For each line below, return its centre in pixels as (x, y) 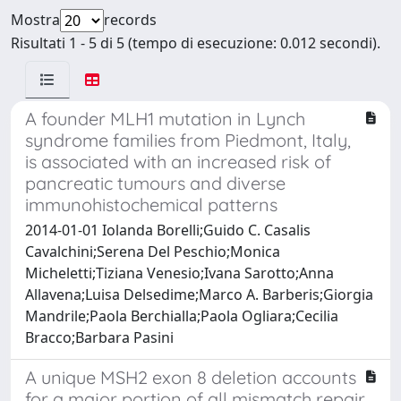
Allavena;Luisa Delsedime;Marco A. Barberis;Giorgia (199, 294)
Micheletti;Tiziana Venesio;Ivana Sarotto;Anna (179, 273)
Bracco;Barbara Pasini (99, 337)
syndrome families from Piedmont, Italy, (188, 140)
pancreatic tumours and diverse (155, 183)
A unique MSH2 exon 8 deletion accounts (191, 377)
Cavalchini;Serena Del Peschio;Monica (153, 251)
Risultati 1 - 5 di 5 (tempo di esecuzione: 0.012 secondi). (196, 43)
